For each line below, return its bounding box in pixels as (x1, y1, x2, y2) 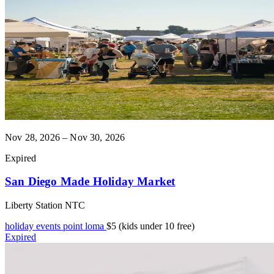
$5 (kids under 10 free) (106, 220, 194, 231)
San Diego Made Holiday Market (5, 175, 176, 188)
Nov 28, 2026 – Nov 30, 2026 (5, 131, 125, 143)
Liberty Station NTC (5, 199, 85, 210)
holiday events (5, 220, 63, 231)
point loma (63, 220, 106, 231)
